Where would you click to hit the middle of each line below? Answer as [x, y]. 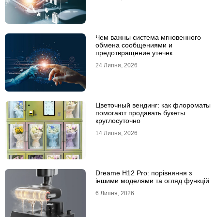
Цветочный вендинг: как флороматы [153, 105]
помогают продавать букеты [140, 113]
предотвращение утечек [134, 53]
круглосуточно [118, 121]
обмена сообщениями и [134, 45]
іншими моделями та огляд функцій [152, 181]
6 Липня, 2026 [115, 193]
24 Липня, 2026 [116, 65]
